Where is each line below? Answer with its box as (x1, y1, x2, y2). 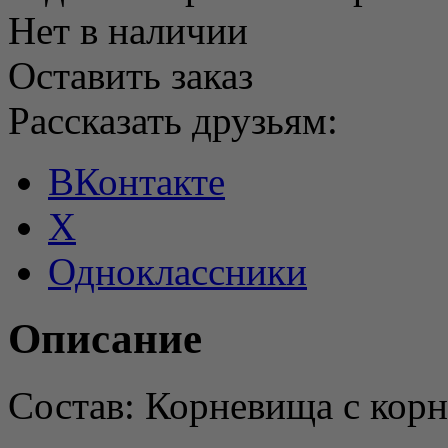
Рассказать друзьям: (8, 98, 338, 142)
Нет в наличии (8, 8, 248, 52)
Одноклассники (48, 249, 307, 293)
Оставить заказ (8, 53, 253, 97)
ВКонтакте (48, 159, 225, 203)
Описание (8, 314, 202, 362)
